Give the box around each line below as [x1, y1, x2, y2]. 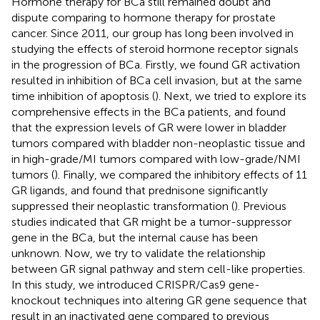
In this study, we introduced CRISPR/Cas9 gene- [11, 278, 260, 292]
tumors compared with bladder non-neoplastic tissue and [11, 136, 305, 151]
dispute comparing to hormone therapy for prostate [11, 11, 276, 25]
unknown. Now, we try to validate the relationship [11, 246, 266, 261]
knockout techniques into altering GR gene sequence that [11, 294, 307, 308]
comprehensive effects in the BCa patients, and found [11, 105, 286, 119]
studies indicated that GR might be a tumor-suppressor [11, 215, 291, 229]
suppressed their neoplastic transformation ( [11, 199, 234, 214]
